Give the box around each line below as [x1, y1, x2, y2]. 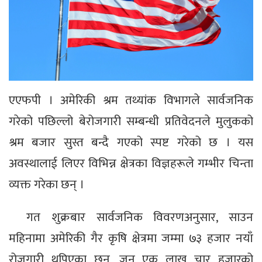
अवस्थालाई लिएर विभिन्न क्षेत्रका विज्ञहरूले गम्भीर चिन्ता [9, 153, 253, 174]
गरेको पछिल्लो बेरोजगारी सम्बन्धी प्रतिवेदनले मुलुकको [9, 111, 253, 132]
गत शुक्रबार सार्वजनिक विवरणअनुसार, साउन [26, 207, 253, 228]
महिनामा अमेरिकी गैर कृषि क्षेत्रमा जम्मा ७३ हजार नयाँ [9, 228, 253, 249]
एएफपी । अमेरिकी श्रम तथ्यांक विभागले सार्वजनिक [9, 90, 253, 111]
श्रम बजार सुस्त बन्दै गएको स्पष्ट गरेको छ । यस [9, 132, 253, 153]
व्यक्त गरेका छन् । [9, 174, 84, 195]
